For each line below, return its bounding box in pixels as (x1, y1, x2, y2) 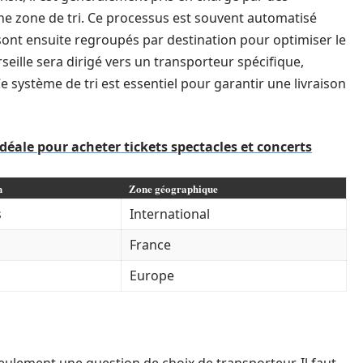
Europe (130, 267, 174, 284)
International (130, 205, 210, 223)
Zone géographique (129, 181, 218, 196)
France (130, 236, 171, 254)
